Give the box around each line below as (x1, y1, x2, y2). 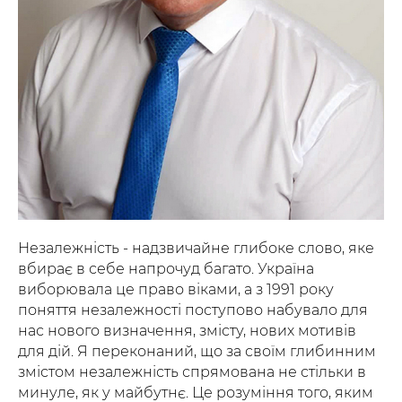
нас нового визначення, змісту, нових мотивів (18, 322, 356, 340)
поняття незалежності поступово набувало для (18, 301, 368, 319)
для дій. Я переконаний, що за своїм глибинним (18, 343, 376, 361)
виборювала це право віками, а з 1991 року (18, 281, 334, 299)
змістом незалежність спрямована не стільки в (18, 363, 366, 381)
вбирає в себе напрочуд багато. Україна (18, 260, 314, 278)
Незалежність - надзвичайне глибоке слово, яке (18, 240, 374, 258)
